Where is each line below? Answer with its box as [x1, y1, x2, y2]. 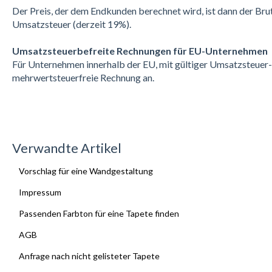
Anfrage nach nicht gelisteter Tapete [18, 251, 160, 262]
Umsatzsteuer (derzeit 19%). [12, 18, 131, 30]
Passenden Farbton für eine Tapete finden [18, 208, 179, 219]
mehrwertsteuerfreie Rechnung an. [12, 72, 154, 84]
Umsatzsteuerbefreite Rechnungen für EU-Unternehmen [12, 45, 268, 57]
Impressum [18, 187, 61, 198]
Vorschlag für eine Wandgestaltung [18, 166, 153, 177]
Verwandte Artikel [12, 140, 121, 157]
